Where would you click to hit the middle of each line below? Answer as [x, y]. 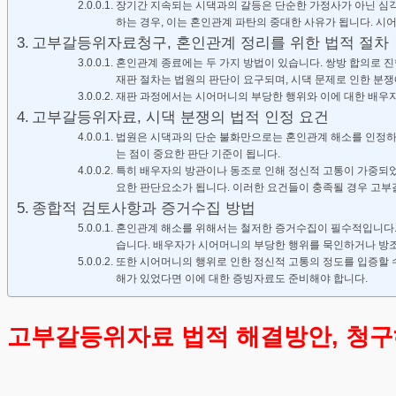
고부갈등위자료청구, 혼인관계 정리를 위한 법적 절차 [211, 43]
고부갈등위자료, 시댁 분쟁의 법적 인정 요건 [181, 118]
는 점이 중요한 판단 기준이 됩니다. [198, 154]
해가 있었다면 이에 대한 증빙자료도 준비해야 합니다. [241, 279]
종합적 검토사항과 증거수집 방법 [144, 209]
